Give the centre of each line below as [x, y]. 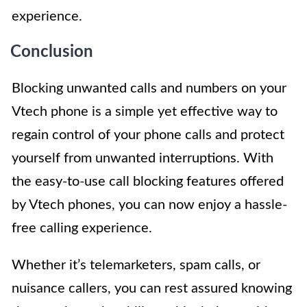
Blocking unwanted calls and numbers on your [149, 89]
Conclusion [52, 52]
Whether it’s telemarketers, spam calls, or [136, 266]
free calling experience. [82, 229]
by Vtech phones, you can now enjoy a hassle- [149, 205]
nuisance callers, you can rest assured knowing [152, 289]
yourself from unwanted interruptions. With [143, 159]
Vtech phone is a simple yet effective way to [145, 112]
